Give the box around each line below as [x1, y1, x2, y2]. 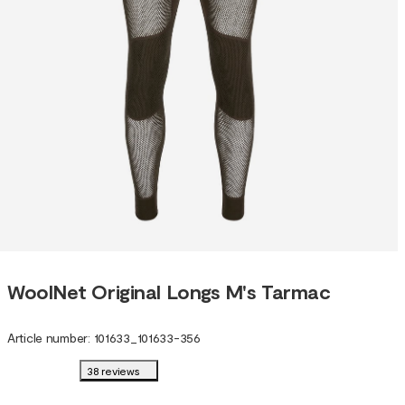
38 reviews [87, 364, 140, 378]
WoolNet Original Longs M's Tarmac [7, 278, 331, 303]
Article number [7, 330, 89, 346]
